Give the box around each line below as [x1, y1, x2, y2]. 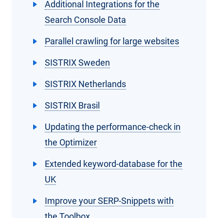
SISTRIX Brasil [45, 100, 100, 111]
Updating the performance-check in [45, 122, 181, 132]
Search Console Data [45, 15, 126, 25]
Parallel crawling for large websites [45, 36, 179, 47]
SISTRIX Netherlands [45, 79, 126, 90]
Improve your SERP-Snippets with [45, 196, 174, 206]
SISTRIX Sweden [45, 57, 110, 68]
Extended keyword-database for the [45, 159, 182, 169]
